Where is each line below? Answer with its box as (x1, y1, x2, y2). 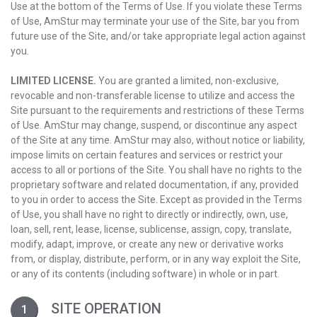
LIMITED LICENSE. (11, 75, 96, 86)
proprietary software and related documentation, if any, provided (11, 179, 299, 190)
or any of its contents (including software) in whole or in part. (11, 268, 279, 279)
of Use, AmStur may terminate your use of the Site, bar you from (11, 16, 299, 27)
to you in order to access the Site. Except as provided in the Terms (11, 194, 302, 205)
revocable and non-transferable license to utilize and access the (11, 90, 295, 101)
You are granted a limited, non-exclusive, (96, 75, 279, 86)
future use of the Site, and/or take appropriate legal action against (11, 30, 306, 42)
